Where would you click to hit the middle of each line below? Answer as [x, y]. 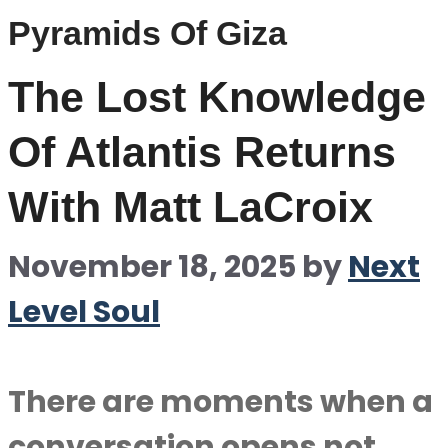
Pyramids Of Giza [147, 33]
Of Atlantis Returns [202, 152]
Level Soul [84, 312]
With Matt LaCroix [190, 207]
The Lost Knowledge [217, 97]
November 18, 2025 [152, 267]
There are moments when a [220, 402]
